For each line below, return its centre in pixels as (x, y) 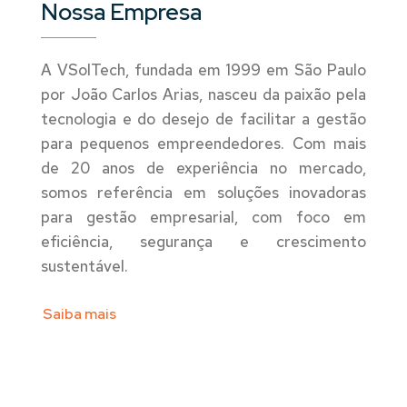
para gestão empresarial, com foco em (203, 217)
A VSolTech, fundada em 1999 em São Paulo (203, 69)
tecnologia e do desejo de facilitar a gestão (203, 119)
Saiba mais (79, 313)
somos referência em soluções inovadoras (203, 192)
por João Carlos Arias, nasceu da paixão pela (203, 94)
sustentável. (84, 266)
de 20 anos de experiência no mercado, (203, 168)
